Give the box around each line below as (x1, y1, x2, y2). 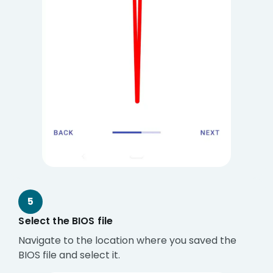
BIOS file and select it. (18, 247, 121, 262)
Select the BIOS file (18, 213, 113, 228)
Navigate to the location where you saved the (18, 233, 237, 247)
